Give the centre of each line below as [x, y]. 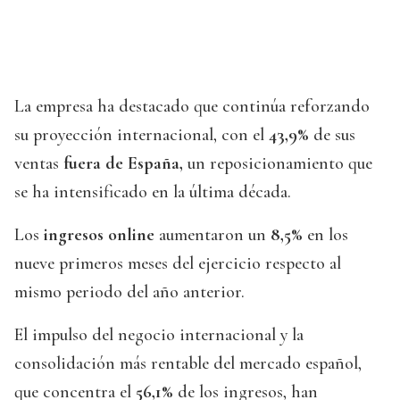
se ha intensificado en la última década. [153, 192]
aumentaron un [212, 235]
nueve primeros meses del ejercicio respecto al [178, 264]
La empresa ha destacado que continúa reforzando [192, 107]
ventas [39, 164]
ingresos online [99, 235]
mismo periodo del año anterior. [129, 292]
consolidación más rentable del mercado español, [188, 364]
